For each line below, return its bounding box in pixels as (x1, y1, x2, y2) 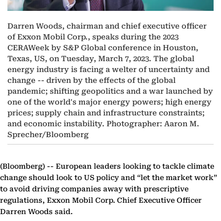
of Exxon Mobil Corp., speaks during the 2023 (7, 33, 179, 42)
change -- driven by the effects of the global (7, 76, 176, 85)
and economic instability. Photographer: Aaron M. (7, 119, 199, 129)
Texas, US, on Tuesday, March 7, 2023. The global (7, 54, 194, 64)
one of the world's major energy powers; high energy (7, 98, 212, 107)
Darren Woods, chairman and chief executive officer (7, 22, 207, 31)
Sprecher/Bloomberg (7, 130, 89, 140)
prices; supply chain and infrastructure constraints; (7, 109, 205, 118)
